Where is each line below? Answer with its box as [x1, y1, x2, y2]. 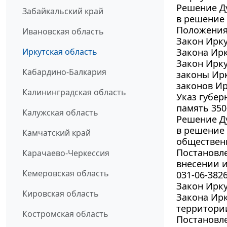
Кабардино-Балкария [22, 66, 106, 78]
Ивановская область [22, 26, 104, 37]
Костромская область [22, 208, 108, 220]
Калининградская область [22, 87, 126, 98]
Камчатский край [22, 127, 91, 139]
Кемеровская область [22, 168, 109, 179]
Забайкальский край [22, 6, 103, 17]
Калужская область [22, 107, 98, 119]
